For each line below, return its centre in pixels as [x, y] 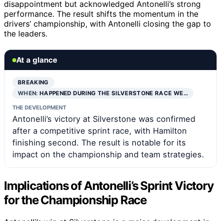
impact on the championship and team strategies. [108, 155]
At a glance [37, 60]
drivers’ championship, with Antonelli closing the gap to [108, 24]
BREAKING [33, 83]
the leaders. [26, 34]
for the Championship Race [75, 200]
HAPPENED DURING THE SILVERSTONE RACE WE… [114, 93]
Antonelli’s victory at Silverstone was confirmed [104, 119]
